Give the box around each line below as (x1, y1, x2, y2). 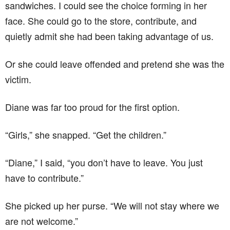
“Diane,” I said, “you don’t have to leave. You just (5, 155, 203, 169)
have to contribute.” (5, 170, 84, 184)
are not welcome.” (5, 214, 78, 227)
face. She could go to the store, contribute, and (5, 13, 197, 27)
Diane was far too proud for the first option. (5, 100, 180, 113)
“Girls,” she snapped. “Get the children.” (5, 127, 166, 141)
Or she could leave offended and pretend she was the (5, 56, 224, 70)
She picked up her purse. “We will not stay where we (5, 198, 219, 212)
